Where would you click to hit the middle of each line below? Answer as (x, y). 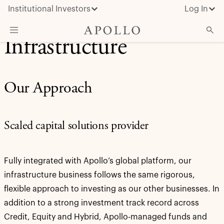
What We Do (31, 61)
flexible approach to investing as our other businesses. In (112, 189)
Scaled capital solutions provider (76, 126)
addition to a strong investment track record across (101, 203)
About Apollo (33, 97)
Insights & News (38, 79)
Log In (196, 9)
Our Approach (48, 89)
